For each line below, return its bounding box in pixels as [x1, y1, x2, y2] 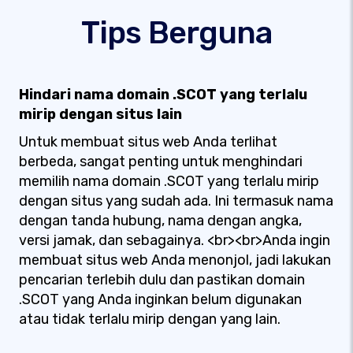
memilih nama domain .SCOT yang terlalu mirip [19, 173, 319, 190]
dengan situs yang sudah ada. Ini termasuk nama [19, 192, 333, 210]
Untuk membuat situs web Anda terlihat [19, 133, 277, 150]
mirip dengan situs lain [19, 106, 182, 123]
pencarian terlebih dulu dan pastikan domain [19, 271, 305, 288]
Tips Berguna [80, 14, 273, 51]
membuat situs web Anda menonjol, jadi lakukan [19, 251, 331, 269]
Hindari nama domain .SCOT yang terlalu [19, 86, 307, 103]
